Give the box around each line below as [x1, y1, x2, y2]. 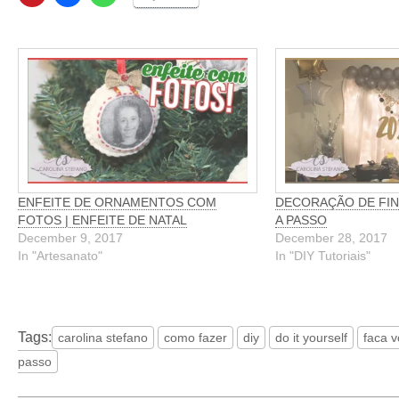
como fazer [164, 330, 227, 345]
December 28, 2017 [275, 230, 388, 245]
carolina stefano [58, 330, 148, 345]
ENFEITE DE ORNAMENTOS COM [18, 194, 216, 209]
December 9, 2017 [18, 230, 123, 245]
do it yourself [275, 330, 347, 345]
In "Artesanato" [18, 248, 102, 263]
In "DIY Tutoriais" [275, 248, 371, 263]
